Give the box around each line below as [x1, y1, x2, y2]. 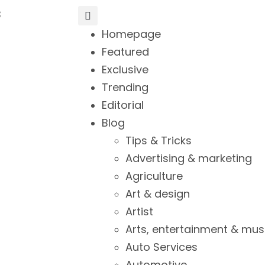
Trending [102, 80, 148, 95]
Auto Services [125, 240, 198, 254]
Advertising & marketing [125, 151, 252, 166]
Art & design [125, 186, 190, 201]
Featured [102, 44, 149, 59]
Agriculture [125, 169, 183, 183]
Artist [125, 204, 153, 219]
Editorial [102, 98, 144, 112]
